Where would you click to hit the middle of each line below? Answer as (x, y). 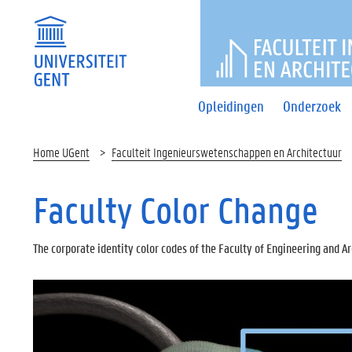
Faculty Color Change (176, 210)
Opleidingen (231, 106)
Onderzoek (312, 106)
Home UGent (61, 152)
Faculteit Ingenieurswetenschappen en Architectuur (227, 152)
